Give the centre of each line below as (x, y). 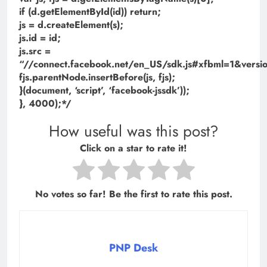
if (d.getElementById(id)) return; (90, 12)
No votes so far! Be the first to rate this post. (133, 194)
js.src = (35, 51)
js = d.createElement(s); (71, 25)
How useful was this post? (133, 131)
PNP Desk (133, 248)
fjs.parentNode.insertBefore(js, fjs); (97, 77)
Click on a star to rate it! (133, 148)
